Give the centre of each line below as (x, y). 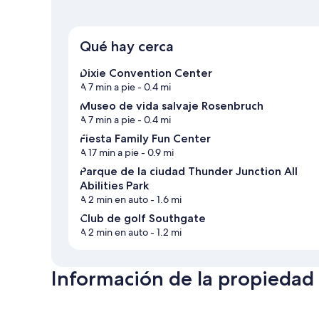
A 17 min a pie (109, 153)
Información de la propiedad (183, 279)
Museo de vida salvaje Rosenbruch (172, 106)
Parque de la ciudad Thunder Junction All (189, 172)
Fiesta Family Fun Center (145, 139)
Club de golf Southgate (143, 219)
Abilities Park (114, 186)
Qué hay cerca (127, 47)
